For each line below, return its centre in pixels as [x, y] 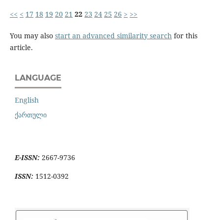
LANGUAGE [38, 78]
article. [21, 47]
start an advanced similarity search [113, 35]
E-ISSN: [28, 158]
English [27, 100]
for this [184, 35]
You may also [32, 35]
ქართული [31, 115]
